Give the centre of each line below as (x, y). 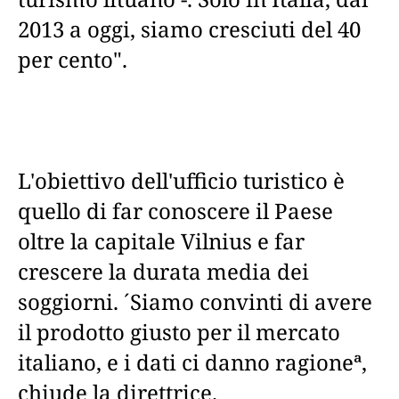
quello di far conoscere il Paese (175, 210)
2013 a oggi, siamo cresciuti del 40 (189, 28)
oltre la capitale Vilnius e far (161, 240)
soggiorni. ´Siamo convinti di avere (195, 301)
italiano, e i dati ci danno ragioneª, (192, 362)
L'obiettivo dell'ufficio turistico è (181, 180)
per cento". (73, 59)
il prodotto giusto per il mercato (179, 331)
